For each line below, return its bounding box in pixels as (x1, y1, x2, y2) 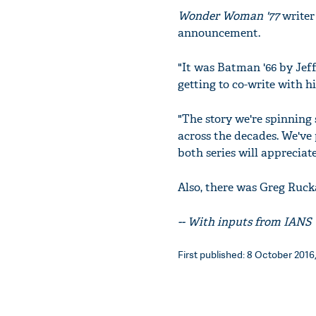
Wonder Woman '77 (178, 8, 279, 23)
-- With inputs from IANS (178, 214, 311, 229)
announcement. (178, 25, 260, 40)
